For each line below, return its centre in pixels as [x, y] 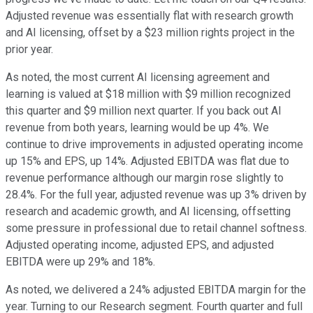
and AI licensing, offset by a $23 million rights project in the [150, 32]
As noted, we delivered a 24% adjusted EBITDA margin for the [156, 289]
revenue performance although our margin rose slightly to [145, 177]
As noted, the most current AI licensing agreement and [138, 77]
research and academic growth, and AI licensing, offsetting [148, 211]
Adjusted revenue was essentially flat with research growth [150, 15]
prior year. [29, 49]
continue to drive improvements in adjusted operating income [154, 144]
